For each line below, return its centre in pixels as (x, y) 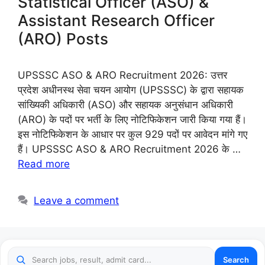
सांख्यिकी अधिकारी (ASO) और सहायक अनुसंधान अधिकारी (125, 105)
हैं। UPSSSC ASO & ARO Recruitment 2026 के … (129, 149)
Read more (44, 164)
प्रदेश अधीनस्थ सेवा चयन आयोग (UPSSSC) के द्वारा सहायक (131, 90)
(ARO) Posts (63, 39)
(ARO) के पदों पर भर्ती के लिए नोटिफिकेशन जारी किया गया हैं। (132, 120)
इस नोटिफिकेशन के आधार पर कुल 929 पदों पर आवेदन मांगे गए (132, 135)
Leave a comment (77, 201)
